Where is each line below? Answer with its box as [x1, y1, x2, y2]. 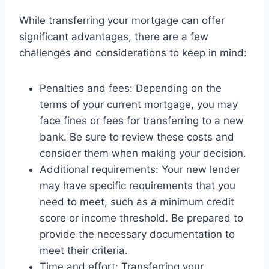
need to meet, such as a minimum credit [40, 195, 234, 208]
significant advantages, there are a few [19, 30, 208, 43]
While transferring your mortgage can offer [19, 14, 225, 26]
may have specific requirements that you [40, 179, 235, 192]
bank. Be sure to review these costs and [40, 130, 234, 143]
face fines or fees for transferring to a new [40, 114, 244, 127]
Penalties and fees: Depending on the [40, 82, 222, 94]
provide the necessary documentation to [40, 228, 235, 240]
